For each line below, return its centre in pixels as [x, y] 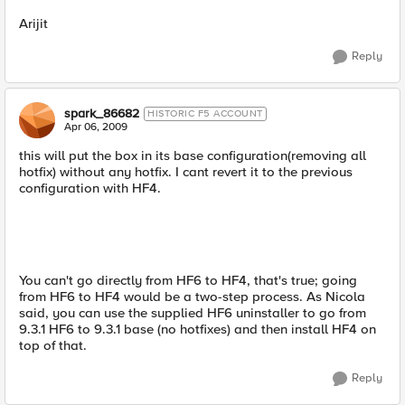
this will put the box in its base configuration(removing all [193, 155]
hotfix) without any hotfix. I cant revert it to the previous [186, 172]
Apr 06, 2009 [96, 127]
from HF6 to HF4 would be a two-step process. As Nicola [192, 297]
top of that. [53, 345]
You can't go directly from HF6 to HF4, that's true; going [188, 280]
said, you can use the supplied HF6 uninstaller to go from [193, 313]
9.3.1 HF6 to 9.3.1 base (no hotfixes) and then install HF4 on [198, 329]
